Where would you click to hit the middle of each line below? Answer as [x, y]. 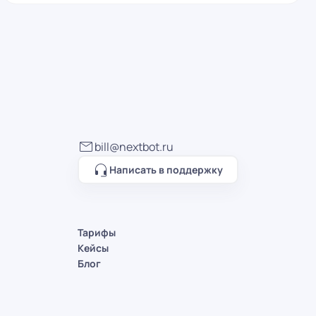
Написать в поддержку [166, 169]
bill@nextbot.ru [134, 147]
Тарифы [96, 232]
